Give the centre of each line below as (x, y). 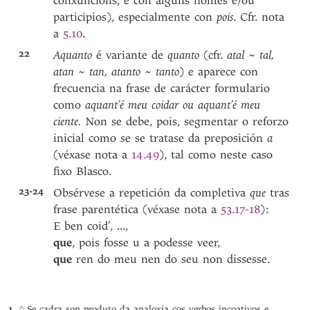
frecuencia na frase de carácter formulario (162, 88)
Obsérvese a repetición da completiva (152, 193)
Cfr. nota (263, 17)
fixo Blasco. (83, 171)
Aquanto (75, 55)
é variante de (132, 55)
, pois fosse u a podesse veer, (146, 243)
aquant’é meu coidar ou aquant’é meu (173, 105)
